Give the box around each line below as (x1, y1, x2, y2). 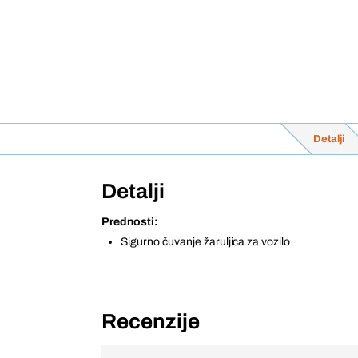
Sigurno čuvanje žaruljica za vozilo (121, 236, 291, 248)
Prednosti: (101, 216, 158, 228)
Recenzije (101, 310, 200, 332)
